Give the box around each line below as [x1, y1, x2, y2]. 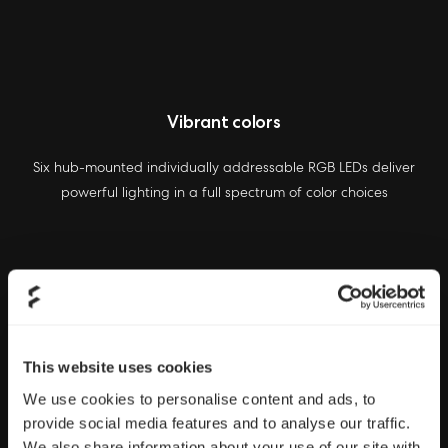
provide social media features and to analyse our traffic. [23, 414, 411, 431]
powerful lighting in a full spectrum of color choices [60, 182, 388, 201]
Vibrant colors [167, 109, 281, 133]
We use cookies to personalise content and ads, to [23, 390, 376, 407]
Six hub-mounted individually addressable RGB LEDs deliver [33, 157, 415, 176]
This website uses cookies [23, 358, 213, 376]
